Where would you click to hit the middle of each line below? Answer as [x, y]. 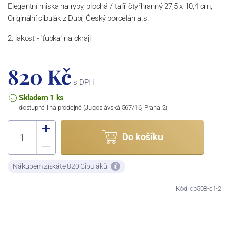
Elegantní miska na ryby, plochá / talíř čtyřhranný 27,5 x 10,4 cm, [110, 6]
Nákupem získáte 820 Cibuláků [61, 166]
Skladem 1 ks [42, 97]
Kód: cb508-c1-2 [199, 188]
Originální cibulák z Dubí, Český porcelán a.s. [78, 18]
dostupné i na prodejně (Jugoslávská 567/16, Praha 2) [93, 107]
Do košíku [143, 137]
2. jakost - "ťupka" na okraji [49, 38]
